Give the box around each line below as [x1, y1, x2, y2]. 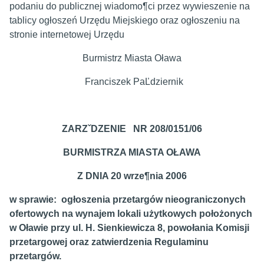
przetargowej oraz [9, 237, 91, 247]
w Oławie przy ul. [9, 223, 85, 233]
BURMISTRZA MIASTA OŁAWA [63, 147, 201, 157]
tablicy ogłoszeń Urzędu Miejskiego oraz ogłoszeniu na [9, 15, 240, 25]
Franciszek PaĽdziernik [9, 77, 183, 87]
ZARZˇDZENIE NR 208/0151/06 [62, 124, 202, 134]
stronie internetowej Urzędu [9, 29, 124, 39]
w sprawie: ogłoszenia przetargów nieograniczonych [9, 194, 246, 204]
